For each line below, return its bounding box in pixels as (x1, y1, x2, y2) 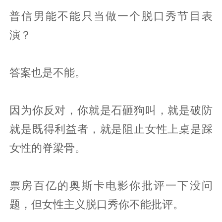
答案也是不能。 (9, 65, 86, 79)
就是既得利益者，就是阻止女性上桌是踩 (9, 122, 213, 135)
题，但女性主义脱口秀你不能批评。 (9, 197, 184, 211)
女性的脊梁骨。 (9, 141, 86, 154)
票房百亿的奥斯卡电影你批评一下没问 (9, 178, 213, 192)
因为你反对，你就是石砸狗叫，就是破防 (9, 103, 213, 116)
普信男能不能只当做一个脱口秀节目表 (9, 9, 213, 22)
